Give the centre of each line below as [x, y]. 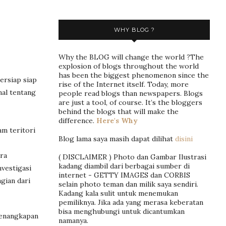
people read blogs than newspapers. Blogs [131, 93]
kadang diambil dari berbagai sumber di [124, 166]
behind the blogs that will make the [119, 111]
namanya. [73, 220]
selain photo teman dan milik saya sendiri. [128, 184]
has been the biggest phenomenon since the [134, 75]
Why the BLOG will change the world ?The [131, 57]
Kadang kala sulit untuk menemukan [118, 193]
